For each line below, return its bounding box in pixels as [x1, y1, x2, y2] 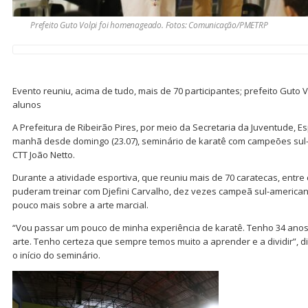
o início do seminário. [12, 248, 100, 261]
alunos [12, 98, 41, 111]
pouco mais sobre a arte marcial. [12, 198, 148, 211]
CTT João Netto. [12, 148, 75, 161]
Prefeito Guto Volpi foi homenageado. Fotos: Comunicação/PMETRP [30, 19, 268, 31]
